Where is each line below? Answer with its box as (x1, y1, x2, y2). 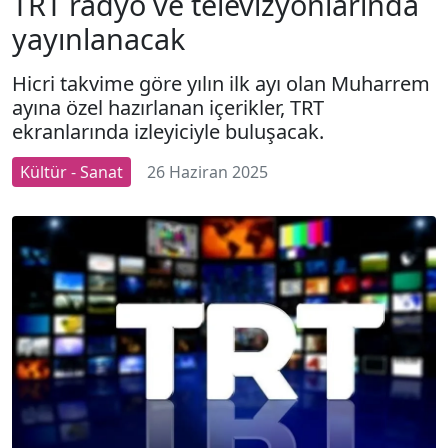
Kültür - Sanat (20, 160, 123, 183)
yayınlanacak (12, 18, 185, 58)
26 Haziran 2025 (147, 160, 268, 183)
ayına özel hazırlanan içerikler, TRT (12, 93, 324, 121)
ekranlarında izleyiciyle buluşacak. (12, 117, 324, 145)
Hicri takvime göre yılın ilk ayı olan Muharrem (12, 69, 430, 97)
